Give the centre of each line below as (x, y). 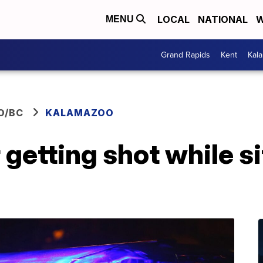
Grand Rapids (186, 55)
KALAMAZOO (80, 112)
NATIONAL (223, 20)
